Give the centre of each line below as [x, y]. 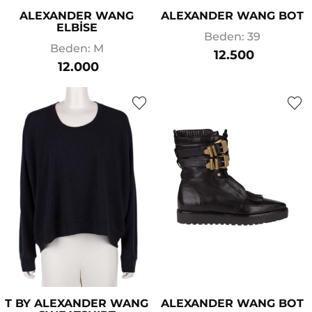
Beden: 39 [232, 37]
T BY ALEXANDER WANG [77, 303]
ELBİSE [77, 28]
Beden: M [77, 49]
